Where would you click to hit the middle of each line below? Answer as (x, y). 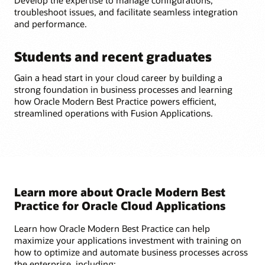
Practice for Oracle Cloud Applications (120, 205)
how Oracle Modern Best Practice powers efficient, (115, 101)
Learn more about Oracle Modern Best (120, 192)
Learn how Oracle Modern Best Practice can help (112, 228)
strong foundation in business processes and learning (123, 89)
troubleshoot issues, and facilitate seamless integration (126, 12)
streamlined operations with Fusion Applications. (114, 113)
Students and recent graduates (113, 56)
